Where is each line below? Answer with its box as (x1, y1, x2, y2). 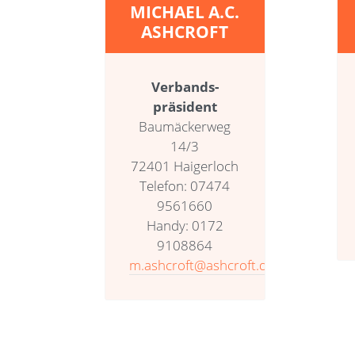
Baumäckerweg (139, 116, 231, 136)
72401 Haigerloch (131, 156, 239, 175)
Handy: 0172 (146, 216, 223, 235)
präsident (152, 97, 217, 116)
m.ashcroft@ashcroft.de (129, 255, 274, 274)
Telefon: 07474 (139, 176, 231, 195)
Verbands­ (151, 77, 219, 96)
